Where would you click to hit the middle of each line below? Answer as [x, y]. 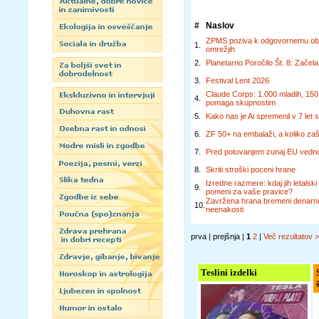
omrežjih [220, 49]
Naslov [220, 26]
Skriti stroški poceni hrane [251, 169]
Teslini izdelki [229, 272]
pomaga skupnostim [241, 103]
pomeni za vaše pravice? [249, 192]
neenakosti [225, 209]
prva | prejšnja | [219, 236]
